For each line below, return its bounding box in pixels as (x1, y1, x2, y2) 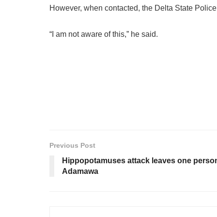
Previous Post (49, 141, 95, 150)
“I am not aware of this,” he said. (49, 30, 158, 39)
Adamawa (62, 167, 98, 176)
